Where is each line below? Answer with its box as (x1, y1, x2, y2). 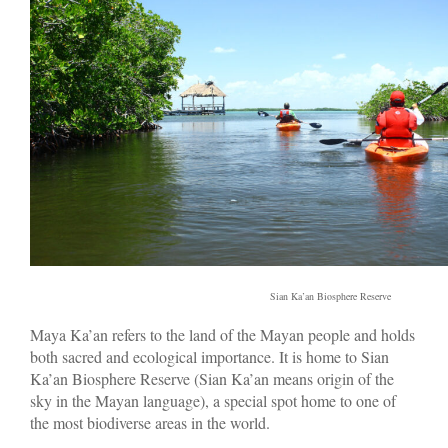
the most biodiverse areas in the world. (30, 411, 270, 433)
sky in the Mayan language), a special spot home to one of (30, 389, 396, 411)
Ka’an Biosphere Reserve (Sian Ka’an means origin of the (30, 367, 394, 389)
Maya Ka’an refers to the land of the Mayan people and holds (30, 323, 415, 345)
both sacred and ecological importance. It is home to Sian (30, 345, 389, 367)
